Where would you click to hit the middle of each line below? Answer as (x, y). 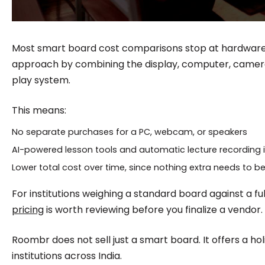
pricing (28, 209)
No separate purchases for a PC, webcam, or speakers (129, 132)
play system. (41, 80)
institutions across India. (67, 256)
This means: (39, 110)
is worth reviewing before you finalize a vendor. (153, 209)
